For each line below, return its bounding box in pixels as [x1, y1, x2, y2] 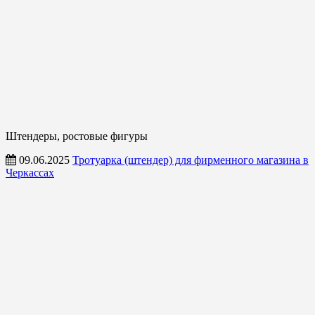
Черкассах [6, 166, 54, 179]
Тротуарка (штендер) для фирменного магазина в [72, 153, 309, 166]
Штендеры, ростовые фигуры [6, 129, 148, 142]
